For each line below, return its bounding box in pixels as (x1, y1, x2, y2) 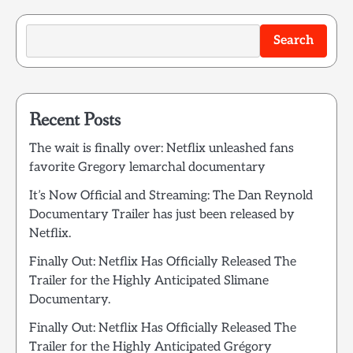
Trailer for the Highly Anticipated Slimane (29, 273, 269, 289)
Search (273, 33, 314, 49)
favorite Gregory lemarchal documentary (29, 160, 266, 176)
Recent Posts (29, 108, 121, 133)
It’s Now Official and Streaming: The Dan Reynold (29, 188, 313, 204)
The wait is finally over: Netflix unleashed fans (29, 141, 294, 157)
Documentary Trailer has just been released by (29, 207, 295, 223)
